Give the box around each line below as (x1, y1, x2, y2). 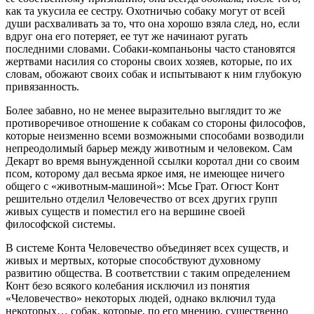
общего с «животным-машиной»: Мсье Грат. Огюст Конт (6, 180, 279, 193)
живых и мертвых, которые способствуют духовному (6, 254, 261, 267)
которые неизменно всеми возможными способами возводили (6, 130, 304, 142)
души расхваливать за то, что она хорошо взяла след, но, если (6, 18, 300, 30)
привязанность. (6, 81, 79, 93)
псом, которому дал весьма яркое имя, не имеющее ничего (6, 168, 285, 180)
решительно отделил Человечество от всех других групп (6, 193, 278, 205)
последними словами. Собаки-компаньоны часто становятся (6, 43, 295, 55)
